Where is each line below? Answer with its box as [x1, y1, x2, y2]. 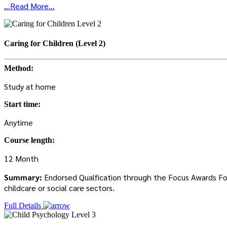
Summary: [4, 172, 44, 183]
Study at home [4, 81, 56, 92]
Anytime [4, 117, 33, 128]
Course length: [4, 136, 55, 145]
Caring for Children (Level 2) [4, 39, 105, 48]
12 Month [4, 153, 39, 164]
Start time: [4, 100, 41, 109]
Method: [4, 64, 33, 73]
